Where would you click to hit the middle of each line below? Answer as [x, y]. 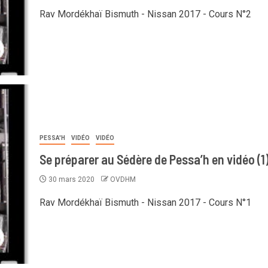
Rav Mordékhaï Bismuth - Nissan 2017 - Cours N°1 [145, 202]
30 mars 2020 [71, 179]
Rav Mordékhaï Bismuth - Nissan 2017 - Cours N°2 [145, 14]
